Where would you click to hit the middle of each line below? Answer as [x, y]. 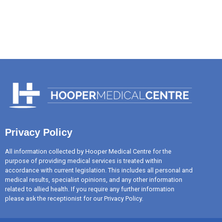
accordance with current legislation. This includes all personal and [99, 170]
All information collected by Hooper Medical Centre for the [88, 152]
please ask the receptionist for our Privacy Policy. [74, 199]
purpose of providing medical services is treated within [83, 161]
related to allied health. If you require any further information [90, 189]
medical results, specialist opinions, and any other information [94, 180]
